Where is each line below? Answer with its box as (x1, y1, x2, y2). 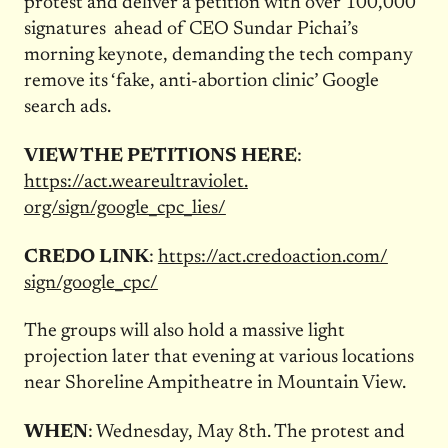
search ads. (23, 97, 111, 117)
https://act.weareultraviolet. (23, 172, 248, 192)
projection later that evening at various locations (23, 348, 414, 368)
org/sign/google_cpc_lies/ (23, 198, 226, 218)
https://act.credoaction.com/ (157, 247, 388, 267)
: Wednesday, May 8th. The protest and (87, 423, 405, 443)
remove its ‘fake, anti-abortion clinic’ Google (23, 71, 379, 91)
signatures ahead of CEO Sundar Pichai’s (23, 19, 358, 39)
